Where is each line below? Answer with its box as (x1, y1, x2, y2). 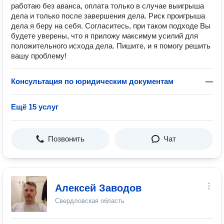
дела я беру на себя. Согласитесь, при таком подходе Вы (11, 21, 210, 30)
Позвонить (48, 134, 84, 143)
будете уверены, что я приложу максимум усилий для (11, 31, 198, 40)
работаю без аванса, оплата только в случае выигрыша (11, 1, 204, 10)
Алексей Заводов (55, 182, 141, 193)
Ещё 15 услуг (11, 102, 58, 111)
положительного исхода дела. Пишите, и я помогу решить (11, 41, 210, 50)
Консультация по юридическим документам (11, 77, 173, 85)
